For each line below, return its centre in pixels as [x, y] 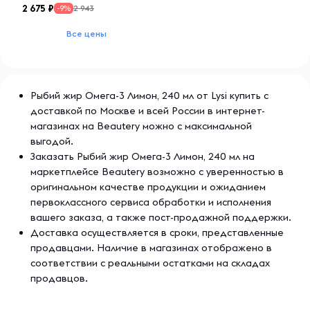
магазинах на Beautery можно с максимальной [141, 126]
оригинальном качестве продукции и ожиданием [148, 187]
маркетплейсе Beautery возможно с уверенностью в [157, 172]
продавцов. [59, 278]
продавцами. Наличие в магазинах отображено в [151, 248]
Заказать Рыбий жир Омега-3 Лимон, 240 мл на [143, 156]
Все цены [86, 34]
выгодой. [52, 141]
